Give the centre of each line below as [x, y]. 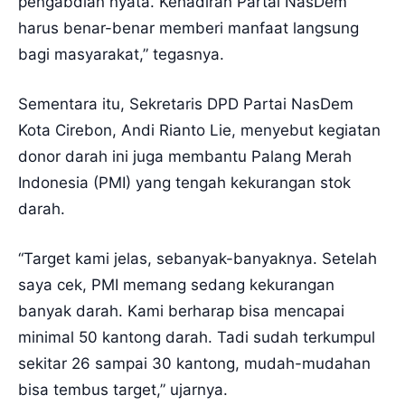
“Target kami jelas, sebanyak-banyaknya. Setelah [198, 259]
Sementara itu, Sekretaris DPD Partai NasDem [186, 104]
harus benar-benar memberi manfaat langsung [188, 28]
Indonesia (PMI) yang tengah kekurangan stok [184, 183]
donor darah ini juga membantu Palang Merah [185, 156]
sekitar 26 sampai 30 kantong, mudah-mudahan [194, 363]
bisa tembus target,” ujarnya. [123, 390]
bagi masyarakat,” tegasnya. [121, 54]
